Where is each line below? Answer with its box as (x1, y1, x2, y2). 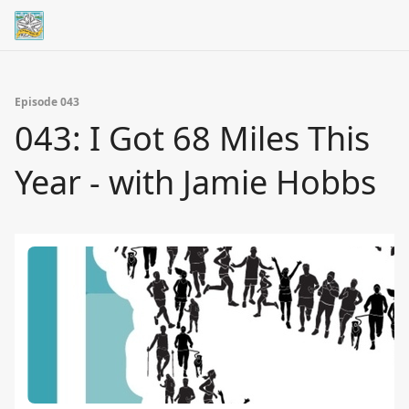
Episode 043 (15, 94, 79, 110)
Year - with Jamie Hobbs (15, 160, 376, 204)
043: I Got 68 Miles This (15, 116, 370, 161)
